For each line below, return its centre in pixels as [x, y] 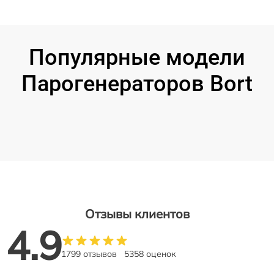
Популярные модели [137, 57]
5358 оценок [150, 254]
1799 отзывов [89, 254]
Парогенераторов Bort [137, 83]
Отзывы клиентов [137, 213]
